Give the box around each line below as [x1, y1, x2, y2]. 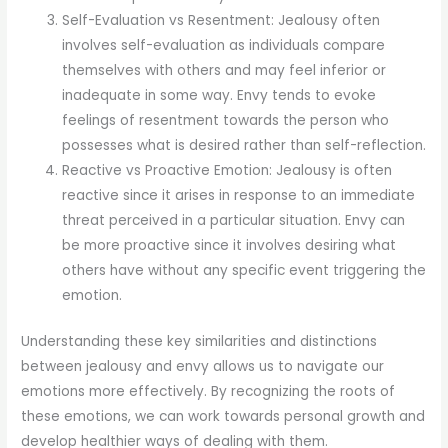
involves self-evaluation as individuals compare [62, 36, 386, 56]
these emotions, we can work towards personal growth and [21, 406, 426, 426]
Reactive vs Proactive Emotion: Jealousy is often [62, 161, 393, 181]
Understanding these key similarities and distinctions [21, 331, 378, 351]
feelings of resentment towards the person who [62, 111, 390, 131]
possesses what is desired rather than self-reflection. [62, 136, 427, 156]
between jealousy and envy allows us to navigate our [21, 356, 385, 376]
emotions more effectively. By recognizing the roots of [21, 381, 396, 401]
